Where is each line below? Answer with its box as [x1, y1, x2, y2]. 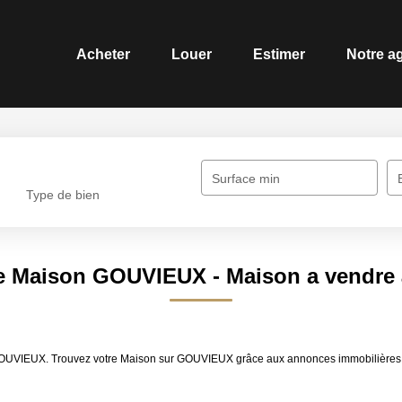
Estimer [253, 46, 305, 62]
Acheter [76, 46, 130, 62]
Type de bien [26, 188, 100, 203]
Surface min [212, 171, 281, 186]
